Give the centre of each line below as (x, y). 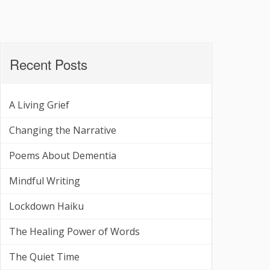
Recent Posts (49, 64)
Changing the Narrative (63, 130)
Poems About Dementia (63, 155)
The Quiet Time (44, 257)
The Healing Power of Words (74, 231)
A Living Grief (39, 105)
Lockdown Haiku (46, 206)
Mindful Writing (45, 181)
